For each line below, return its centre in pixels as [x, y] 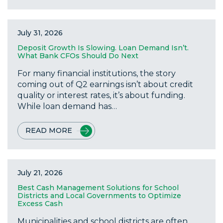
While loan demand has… [67, 107]
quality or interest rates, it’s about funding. [101, 96]
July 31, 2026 [40, 33]
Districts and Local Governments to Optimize [99, 196]
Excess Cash [40, 204]
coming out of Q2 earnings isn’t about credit [105, 85]
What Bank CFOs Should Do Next [78, 56]
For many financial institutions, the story [97, 74]
